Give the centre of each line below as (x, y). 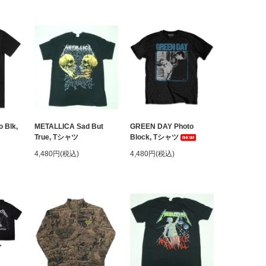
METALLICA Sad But (69, 126)
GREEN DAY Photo (162, 126)
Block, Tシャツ (154, 137)
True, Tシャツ (56, 137)
